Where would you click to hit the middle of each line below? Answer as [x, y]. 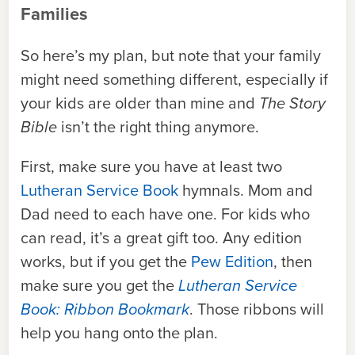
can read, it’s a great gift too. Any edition [161, 238]
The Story [292, 103]
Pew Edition [232, 261]
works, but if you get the [106, 261]
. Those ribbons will [257, 309]
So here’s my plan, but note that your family [171, 55]
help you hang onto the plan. [119, 333]
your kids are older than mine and [140, 103]
